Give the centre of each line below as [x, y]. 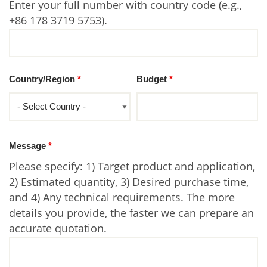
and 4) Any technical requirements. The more [122, 198]
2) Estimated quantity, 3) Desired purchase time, [129, 182]
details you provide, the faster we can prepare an [131, 213]
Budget [153, 79]
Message [29, 146]
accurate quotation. [58, 229]
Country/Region [43, 79]
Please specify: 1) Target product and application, [132, 167]
